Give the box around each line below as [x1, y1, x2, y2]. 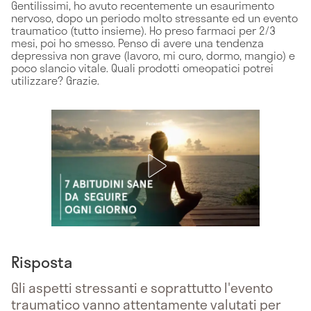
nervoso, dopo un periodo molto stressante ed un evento [11, 8, 298, 26]
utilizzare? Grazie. [11, 71, 99, 89]
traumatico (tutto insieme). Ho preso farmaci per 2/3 [11, 21, 276, 39]
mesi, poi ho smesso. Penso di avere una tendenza [11, 33, 264, 51]
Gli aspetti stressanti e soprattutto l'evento [11, 277, 273, 298]
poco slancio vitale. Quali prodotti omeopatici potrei [11, 58, 274, 76]
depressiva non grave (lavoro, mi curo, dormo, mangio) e [11, 46, 295, 64]
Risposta [11, 249, 72, 274]
